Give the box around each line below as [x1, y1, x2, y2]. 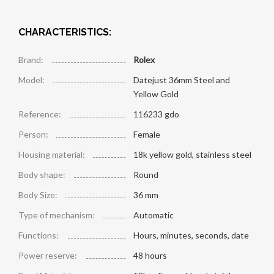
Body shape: [18, 169, 65, 180]
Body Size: [18, 189, 57, 200]
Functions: [18, 229, 59, 240]
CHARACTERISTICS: [18, 26, 111, 38]
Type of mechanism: [18, 209, 95, 220]
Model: [18, 74, 45, 85]
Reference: [18, 108, 61, 119]
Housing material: [18, 149, 85, 160]
